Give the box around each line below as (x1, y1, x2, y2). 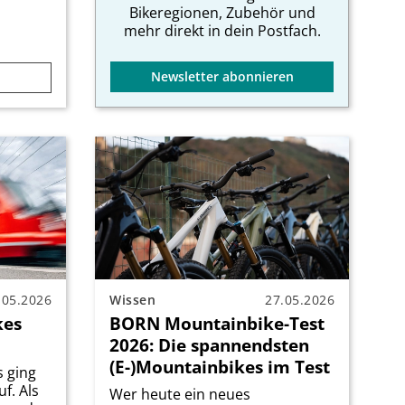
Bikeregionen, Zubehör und (128, 2, 316, 23)
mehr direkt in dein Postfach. (123, 20, 321, 41)
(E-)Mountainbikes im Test (109, 353, 330, 379)
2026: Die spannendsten (109, 332, 309, 357)
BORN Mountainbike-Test (109, 310, 325, 335)
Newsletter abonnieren (150, 67, 294, 85)
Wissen (109, 290, 155, 308)
